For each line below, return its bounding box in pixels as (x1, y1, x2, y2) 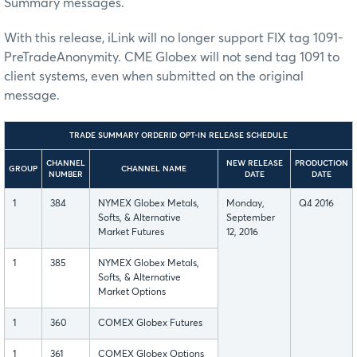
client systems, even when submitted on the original (4, 70, 304, 84)
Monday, (226, 199, 265, 210)
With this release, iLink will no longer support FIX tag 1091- (4, 32, 343, 45)
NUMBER (49, 171, 83, 179)
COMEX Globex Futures (98, 319, 202, 329)
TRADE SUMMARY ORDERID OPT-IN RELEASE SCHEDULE (69, 131, 288, 140)
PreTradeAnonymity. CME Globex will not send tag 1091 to (4, 51, 339, 65)
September (226, 214, 275, 224)
